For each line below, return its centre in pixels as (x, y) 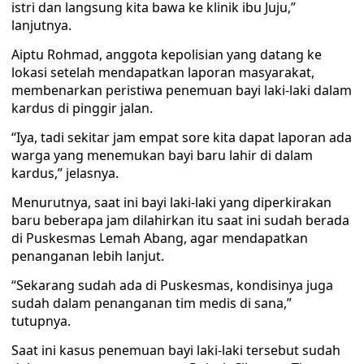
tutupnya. (41, 321)
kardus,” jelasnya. (65, 173)
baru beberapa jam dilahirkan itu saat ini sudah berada (180, 220)
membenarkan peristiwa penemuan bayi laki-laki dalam (182, 90)
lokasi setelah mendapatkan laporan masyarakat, (163, 72)
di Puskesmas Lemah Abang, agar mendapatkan (160, 238)
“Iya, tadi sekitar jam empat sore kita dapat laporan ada (182, 137)
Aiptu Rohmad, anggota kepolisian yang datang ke (167, 54)
